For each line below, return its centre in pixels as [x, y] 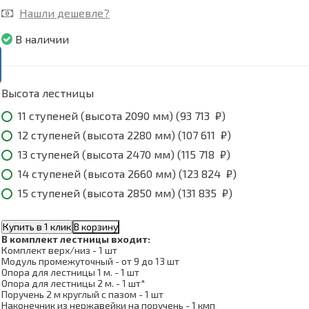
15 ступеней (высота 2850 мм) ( [100, 193]
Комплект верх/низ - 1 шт [59, 250]
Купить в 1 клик [37, 227]
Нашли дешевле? [64, 13]
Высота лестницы [48, 93]
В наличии [42, 39]
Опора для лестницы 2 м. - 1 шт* [73, 283]
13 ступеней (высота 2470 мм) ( [100, 154]
